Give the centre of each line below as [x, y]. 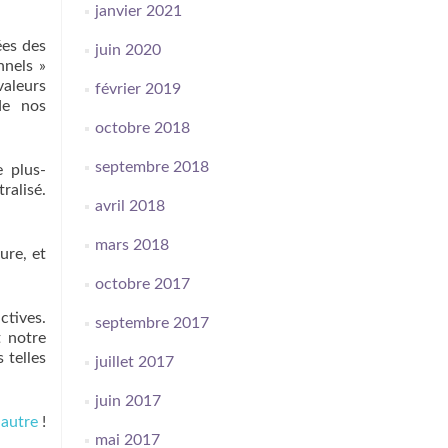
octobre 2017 [142, 284]
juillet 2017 [134, 362]
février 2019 [137, 89]
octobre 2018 [142, 128]
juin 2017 [127, 401]
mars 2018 [131, 245]
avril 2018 [129, 206]
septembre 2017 [151, 323]
